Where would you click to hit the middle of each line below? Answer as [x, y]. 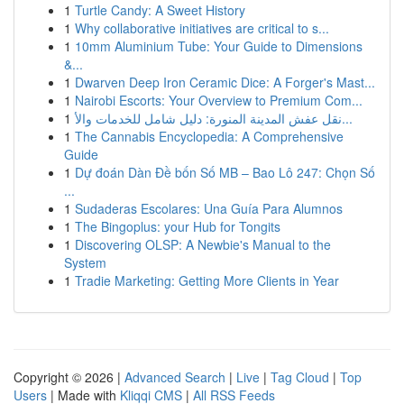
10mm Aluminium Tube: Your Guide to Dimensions [219, 46]
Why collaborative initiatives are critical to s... [202, 28]
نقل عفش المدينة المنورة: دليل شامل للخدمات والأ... [347, 118]
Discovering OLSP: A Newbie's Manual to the [203, 244]
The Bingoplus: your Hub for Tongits [178, 226]
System [85, 262]
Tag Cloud [300, 377]
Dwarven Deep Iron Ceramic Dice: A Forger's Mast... [225, 82]
